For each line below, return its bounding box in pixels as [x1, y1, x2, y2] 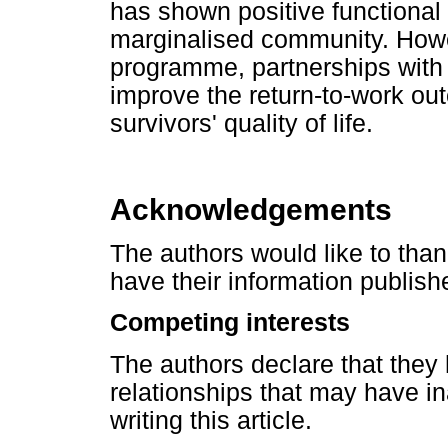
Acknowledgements [110, 193, 392, 227]
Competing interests [110, 309, 350, 337]
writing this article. [110, 406, 312, 434]
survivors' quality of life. [110, 109, 373, 137]
